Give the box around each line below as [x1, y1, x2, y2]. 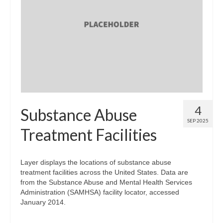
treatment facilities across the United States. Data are [20, 168, 188, 176]
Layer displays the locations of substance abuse [20, 158, 171, 166]
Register [41, 52, 70, 62]
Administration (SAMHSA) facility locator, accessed [20, 188, 179, 196]
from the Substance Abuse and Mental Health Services [20, 178, 192, 186]
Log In [22, 32, 43, 41]
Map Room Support [41, 11, 108, 21]
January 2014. [20, 198, 66, 206]
